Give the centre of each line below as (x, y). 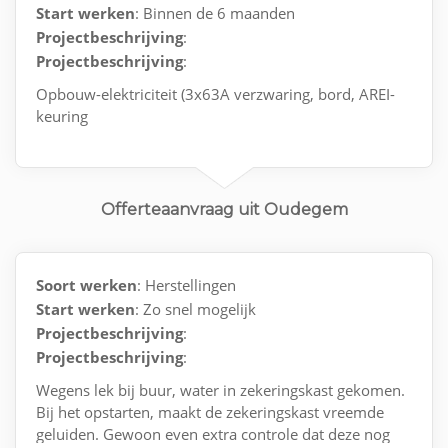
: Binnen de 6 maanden (215, 12)
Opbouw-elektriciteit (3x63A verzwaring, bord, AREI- (215, 93)
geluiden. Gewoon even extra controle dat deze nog (213, 433)
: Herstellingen (186, 284)
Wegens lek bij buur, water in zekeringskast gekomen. (220, 389)
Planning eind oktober (112, 159)
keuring (62, 115)
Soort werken (86, 284)
